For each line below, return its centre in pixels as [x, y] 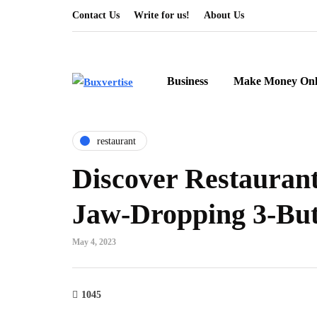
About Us [224, 15]
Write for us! [162, 15]
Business [188, 81]
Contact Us [96, 15]
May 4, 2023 [94, 242]
